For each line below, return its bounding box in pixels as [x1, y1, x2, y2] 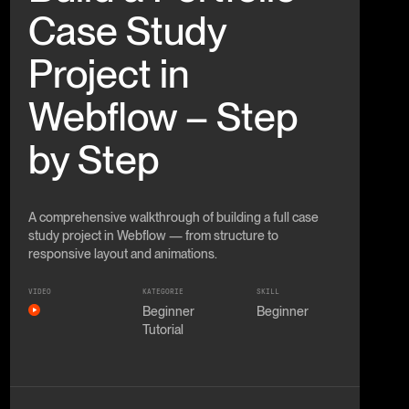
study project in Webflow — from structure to [27, 227, 278, 243]
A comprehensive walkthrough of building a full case [27, 209, 319, 225]
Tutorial [142, 322, 184, 338]
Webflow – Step [27, 92, 299, 140]
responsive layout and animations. [27, 246, 217, 261]
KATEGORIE [142, 288, 184, 297]
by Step [27, 135, 160, 183]
